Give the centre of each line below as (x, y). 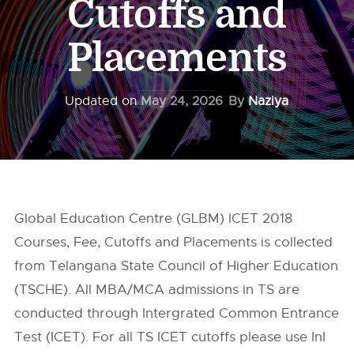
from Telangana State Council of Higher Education (177, 266)
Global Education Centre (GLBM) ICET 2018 (154, 218)
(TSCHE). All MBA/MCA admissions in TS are (157, 290)
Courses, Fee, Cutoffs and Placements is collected (174, 242)
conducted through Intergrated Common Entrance (177, 313)
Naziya (268, 101)
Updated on (102, 101)
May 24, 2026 (181, 101)
